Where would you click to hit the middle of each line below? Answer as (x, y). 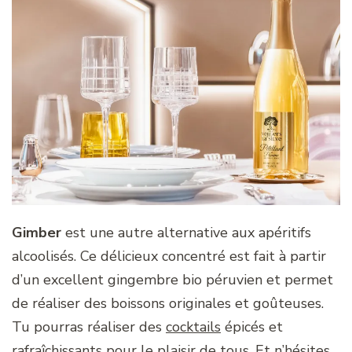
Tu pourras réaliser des (89, 327)
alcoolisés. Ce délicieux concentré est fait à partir (169, 257)
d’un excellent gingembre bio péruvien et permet (172, 280)
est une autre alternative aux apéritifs (186, 233)
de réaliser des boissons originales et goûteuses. (168, 304)
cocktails (193, 327)
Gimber (37, 233)
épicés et (252, 327)
